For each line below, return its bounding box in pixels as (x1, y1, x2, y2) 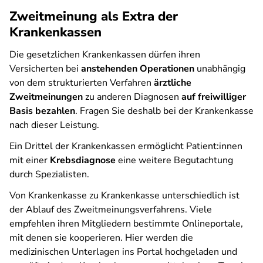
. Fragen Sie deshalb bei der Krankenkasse (75, 104, 254, 117)
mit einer (9, 154, 50, 167)
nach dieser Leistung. (9, 119, 99, 131)
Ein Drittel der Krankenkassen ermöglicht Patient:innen (9, 140, 242, 153)
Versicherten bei (9, 62, 81, 75)
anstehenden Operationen (81, 62, 194, 75)
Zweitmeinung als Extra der (9, 8, 178, 25)
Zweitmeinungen (9, 90, 83, 103)
